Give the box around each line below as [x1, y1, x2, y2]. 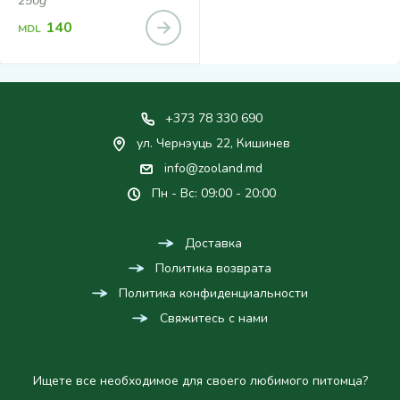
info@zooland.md [164, 160, 263, 178]
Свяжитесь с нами [159, 310, 268, 328]
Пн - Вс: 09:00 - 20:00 [151, 185, 276, 203]
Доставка [185, 235, 243, 253]
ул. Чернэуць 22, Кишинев [137, 135, 291, 153]
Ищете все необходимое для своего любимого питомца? [32, 372, 368, 390]
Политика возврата [155, 260, 272, 278]
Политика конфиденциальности [119, 285, 309, 303]
